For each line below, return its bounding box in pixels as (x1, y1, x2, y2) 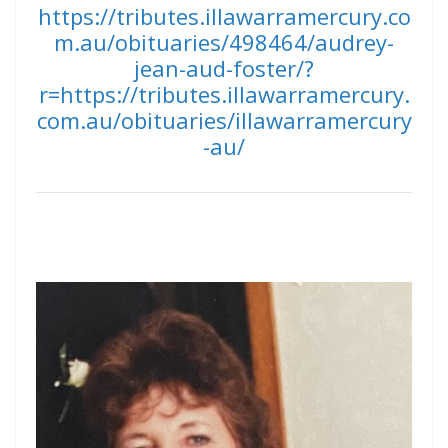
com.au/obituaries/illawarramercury (36, 104, 412, 135)
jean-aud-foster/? (134, 52, 314, 83)
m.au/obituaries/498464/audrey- (54, 26, 394, 57)
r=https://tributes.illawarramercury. (38, 78, 410, 109)
